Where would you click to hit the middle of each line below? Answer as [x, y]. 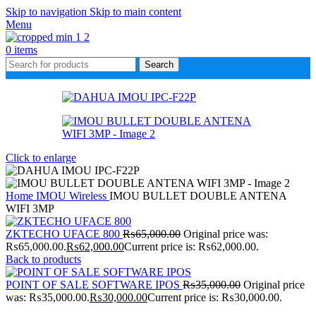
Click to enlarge [41, 158]
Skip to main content [135, 12]
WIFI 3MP [30, 208]
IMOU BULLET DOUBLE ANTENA [198, 196]
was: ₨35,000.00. [48, 297]
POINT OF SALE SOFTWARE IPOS [94, 285]
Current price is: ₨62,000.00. [192, 247]
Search [159, 65]
